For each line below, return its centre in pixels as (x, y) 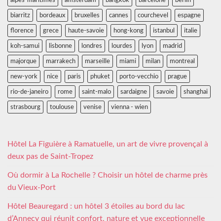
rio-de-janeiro (29, 92)
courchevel (153, 15)
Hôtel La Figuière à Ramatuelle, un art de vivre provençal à (108, 144)
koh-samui (25, 46)
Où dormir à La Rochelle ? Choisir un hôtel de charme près (108, 175)
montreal (182, 61)
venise (92, 107)
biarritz (20, 15)
